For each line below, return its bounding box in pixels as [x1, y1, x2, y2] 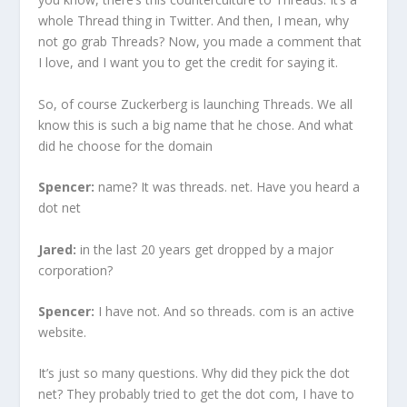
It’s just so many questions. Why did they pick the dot [38, 364, 351, 382]
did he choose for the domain [38, 136, 217, 154]
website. [38, 323, 87, 341]
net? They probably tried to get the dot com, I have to [38, 385, 355, 403]
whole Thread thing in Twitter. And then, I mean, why [38, 12, 350, 30]
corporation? [38, 261, 117, 279]
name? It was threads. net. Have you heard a [94, 178, 361, 196]
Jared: [38, 240, 77, 258]
